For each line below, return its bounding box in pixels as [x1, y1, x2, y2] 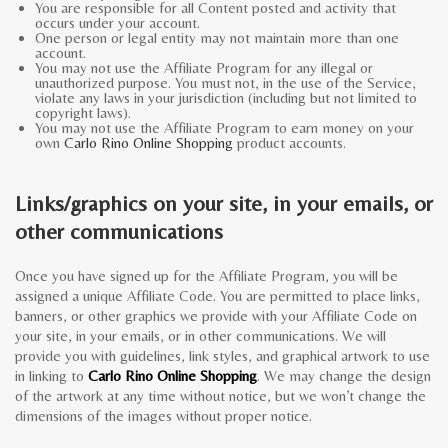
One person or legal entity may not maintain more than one [35, 29, 399, 46]
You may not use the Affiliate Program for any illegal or [35, 59, 373, 76]
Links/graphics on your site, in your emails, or [15, 191, 433, 216]
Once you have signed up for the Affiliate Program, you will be [15, 267, 398, 284]
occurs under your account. [35, 14, 200, 31]
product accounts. [233, 134, 346, 151]
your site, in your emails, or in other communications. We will [15, 327, 386, 344]
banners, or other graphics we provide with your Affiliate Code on [15, 307, 417, 324]
